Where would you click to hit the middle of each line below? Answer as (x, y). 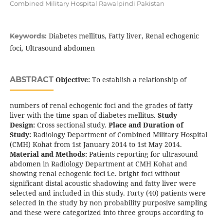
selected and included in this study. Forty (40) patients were (108, 193)
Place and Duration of (146, 125)
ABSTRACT (31, 80)
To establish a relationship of (139, 80)
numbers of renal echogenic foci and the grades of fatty (101, 106)
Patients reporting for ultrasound (142, 154)
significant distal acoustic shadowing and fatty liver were (103, 183)
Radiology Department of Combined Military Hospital (119, 135)
